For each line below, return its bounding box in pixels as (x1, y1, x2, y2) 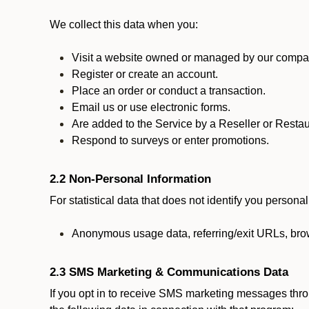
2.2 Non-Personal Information (50, 172, 211, 186)
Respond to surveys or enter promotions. (72, 134, 269, 146)
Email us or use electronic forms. (72, 101, 230, 113)
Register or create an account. (72, 68, 218, 80)
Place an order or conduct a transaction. (72, 85, 266, 97)
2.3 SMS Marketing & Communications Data (50, 265, 292, 279)
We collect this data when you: (50, 19, 198, 30)
